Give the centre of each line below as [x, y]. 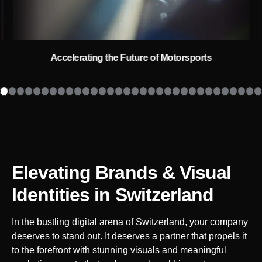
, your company [216, 222]
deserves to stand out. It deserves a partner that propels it [129, 236]
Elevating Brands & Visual [122, 173]
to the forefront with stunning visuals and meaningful [119, 250]
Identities [53, 195]
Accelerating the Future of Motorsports [131, 58]
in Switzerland [154, 195]
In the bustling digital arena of [74, 222]
